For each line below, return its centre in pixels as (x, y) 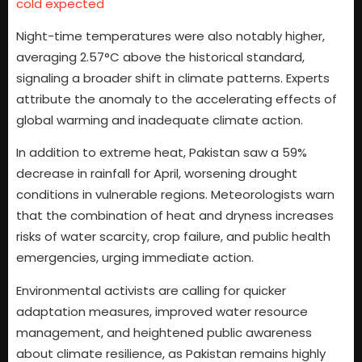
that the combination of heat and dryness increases (175, 216)
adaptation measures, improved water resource (162, 311)
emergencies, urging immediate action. (135, 258)
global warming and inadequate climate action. (160, 120)
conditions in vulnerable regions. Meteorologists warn (175, 195)
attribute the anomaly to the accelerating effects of (177, 99)
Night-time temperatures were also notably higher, (170, 36)
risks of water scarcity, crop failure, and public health (173, 237)
